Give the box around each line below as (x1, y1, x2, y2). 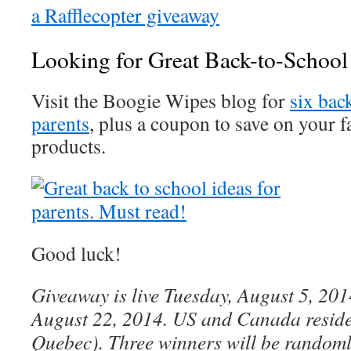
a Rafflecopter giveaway (31, 2, 219, 28)
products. (31, 132, 106, 159)
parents (31, 110, 89, 136)
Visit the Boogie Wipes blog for (31, 87, 290, 114)
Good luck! (31, 240, 121, 266)
